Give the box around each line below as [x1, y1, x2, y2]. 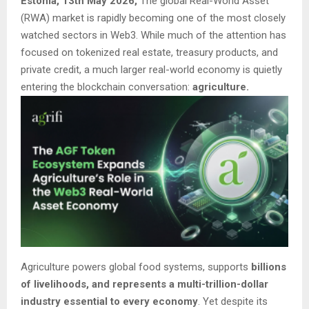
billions [248, 260, 286, 273]
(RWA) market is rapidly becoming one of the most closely [21, 11, 286, 24]
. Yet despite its [198, 295, 268, 308]
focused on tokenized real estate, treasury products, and [21, 46, 278, 59]
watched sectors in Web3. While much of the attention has [21, 28, 286, 41]
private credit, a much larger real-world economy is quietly [21, 63, 282, 76]
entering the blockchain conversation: [21, 80, 192, 93]
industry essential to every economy [21, 295, 198, 308]
